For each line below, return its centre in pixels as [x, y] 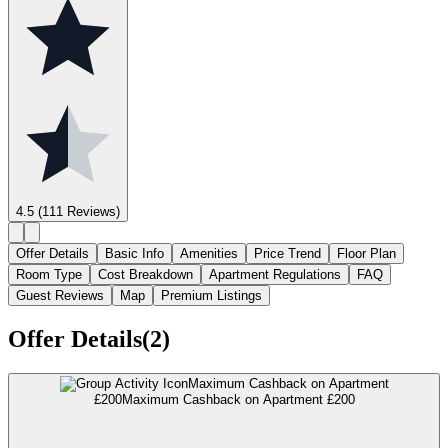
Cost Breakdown [145, 274]
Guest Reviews [60, 295]
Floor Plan [366, 253]
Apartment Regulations [275, 274]
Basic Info [134, 253]
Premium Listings [211, 295]
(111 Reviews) [77, 211]
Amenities [209, 253]
